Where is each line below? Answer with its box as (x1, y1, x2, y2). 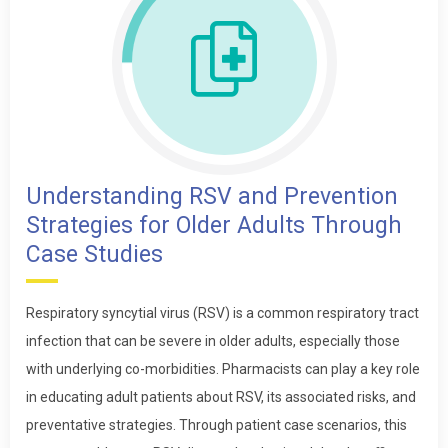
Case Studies (26, 240, 163, 268)
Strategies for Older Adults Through (26, 211, 402, 239)
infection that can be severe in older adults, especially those (26, 332, 400, 349)
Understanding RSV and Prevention (26, 182, 398, 210)
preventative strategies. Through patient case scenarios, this (26, 416, 407, 433)
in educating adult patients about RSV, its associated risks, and (26, 388, 416, 405)
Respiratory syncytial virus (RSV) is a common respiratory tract (26, 304, 419, 321)
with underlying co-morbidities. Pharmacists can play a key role (26, 360, 420, 377)
